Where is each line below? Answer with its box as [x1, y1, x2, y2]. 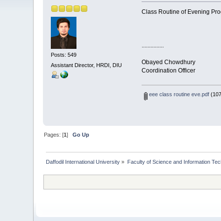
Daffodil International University [46, 159, 120, 165]
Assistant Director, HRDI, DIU [51, 62, 122, 69]
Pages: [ [44, 132, 64, 138]
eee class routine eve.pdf [147, 91, 210, 98]
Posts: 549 [51, 51, 77, 58]
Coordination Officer [141, 67, 195, 74]
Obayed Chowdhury [141, 59, 195, 66]
